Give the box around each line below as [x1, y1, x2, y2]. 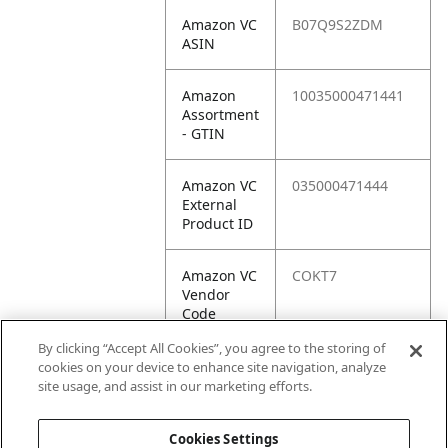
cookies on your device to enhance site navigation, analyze [38, 358, 387, 376]
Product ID [182, 214, 254, 233]
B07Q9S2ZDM [292, 15, 384, 34]
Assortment [182, 105, 260, 124]
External [182, 195, 238, 214]
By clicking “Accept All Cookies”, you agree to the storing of [38, 339, 386, 357]
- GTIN [182, 124, 226, 143]
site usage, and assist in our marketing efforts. [38, 377, 313, 395]
